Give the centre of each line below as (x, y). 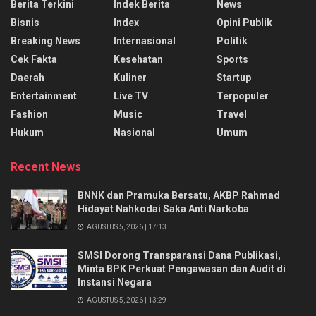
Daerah (28, 78)
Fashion (29, 115)
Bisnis (25, 23)
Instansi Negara (115, 282)
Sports (232, 60)
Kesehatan (138, 60)
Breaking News (45, 41)
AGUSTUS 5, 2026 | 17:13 (126, 227)
